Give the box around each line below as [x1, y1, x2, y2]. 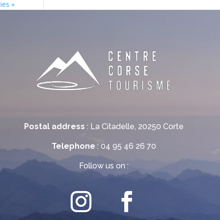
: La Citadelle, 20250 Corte [85, 121, 184, 131]
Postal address [24, 121, 85, 131]
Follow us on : [79, 161, 129, 170]
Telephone [52, 141, 96, 151]
